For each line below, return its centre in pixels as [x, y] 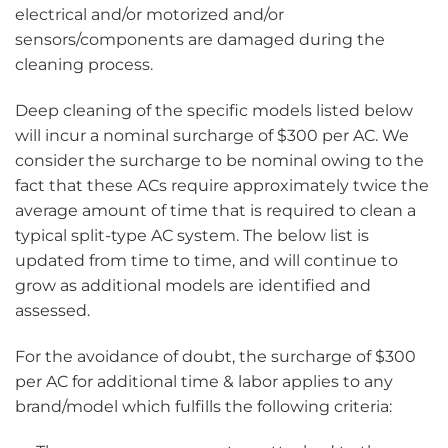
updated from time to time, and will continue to [206, 260]
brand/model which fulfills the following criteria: [203, 406]
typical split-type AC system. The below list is [192, 235]
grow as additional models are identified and [193, 285]
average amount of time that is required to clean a [215, 210]
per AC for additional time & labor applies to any [204, 381]
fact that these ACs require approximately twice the [222, 185]
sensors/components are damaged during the [200, 40]
